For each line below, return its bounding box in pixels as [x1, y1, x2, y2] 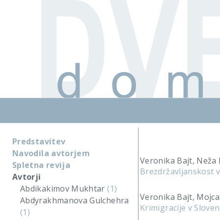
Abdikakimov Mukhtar [20, 183, 108, 194]
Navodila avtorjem [12, 148, 90, 159]
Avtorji [12, 171, 41, 182]
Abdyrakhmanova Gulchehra [20, 195, 129, 206]
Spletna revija [12, 160, 71, 170]
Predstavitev [12, 136, 66, 147]
